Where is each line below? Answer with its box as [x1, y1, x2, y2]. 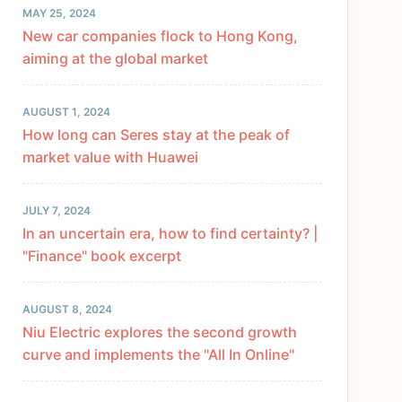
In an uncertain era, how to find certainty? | [22, 224, 318, 243]
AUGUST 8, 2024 [22, 302, 112, 317]
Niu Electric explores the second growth [22, 323, 297, 342]
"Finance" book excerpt [22, 247, 181, 266]
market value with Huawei [22, 148, 198, 167]
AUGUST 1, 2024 [22, 105, 110, 119]
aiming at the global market [22, 49, 208, 68]
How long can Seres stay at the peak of [22, 126, 290, 144]
